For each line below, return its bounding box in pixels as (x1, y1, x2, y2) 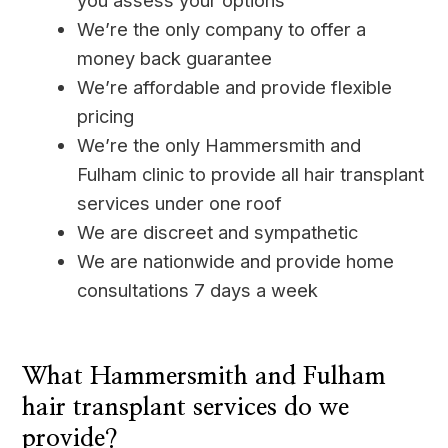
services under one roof (77, 192, 283, 215)
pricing (77, 105, 135, 128)
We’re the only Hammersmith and (77, 134, 362, 157)
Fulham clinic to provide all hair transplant (77, 163, 425, 186)
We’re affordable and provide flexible (77, 76, 393, 99)
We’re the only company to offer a (77, 18, 367, 41)
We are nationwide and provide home (77, 250, 395, 273)
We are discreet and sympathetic (77, 221, 359, 244)
